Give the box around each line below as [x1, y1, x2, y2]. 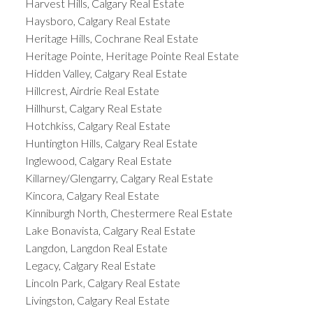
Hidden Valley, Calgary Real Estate [24, 66, 187, 80]
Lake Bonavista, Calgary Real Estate [24, 223, 196, 237]
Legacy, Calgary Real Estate [24, 258, 156, 272]
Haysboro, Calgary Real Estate [24, 13, 170, 27]
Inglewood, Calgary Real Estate [24, 153, 172, 167]
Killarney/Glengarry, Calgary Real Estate [24, 170, 213, 184]
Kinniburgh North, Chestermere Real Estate [24, 205, 233, 219]
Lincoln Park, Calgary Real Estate [24, 275, 180, 289]
